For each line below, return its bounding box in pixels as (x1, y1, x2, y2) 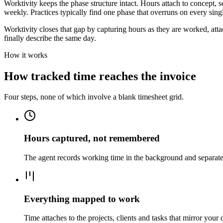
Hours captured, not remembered (24, 133, 160, 144)
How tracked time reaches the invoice (4, 69, 196, 83)
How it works (4, 50, 47, 59)
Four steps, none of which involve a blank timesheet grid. (4, 93, 184, 102)
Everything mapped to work (24, 193, 140, 204)
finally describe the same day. (4, 33, 96, 42)
